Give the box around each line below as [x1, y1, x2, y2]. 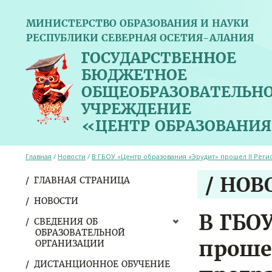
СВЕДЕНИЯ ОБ [34, 216, 98, 227]
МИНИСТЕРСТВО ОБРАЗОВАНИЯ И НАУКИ [26, 17, 249, 29]
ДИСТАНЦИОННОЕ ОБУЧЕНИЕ [34, 259, 170, 270]
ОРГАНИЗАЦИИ [35, 238, 104, 249]
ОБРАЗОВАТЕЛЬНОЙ [35, 227, 125, 238]
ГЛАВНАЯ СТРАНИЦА [34, 175, 130, 186]
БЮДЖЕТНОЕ [81, 66, 187, 84]
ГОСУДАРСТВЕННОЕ [81, 49, 236, 67]
